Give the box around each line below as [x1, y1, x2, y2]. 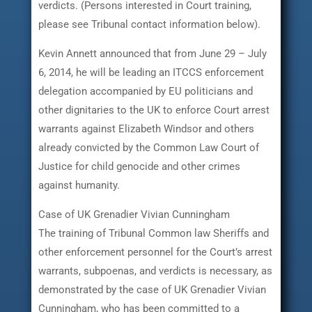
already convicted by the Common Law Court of [38, 141, 259, 154]
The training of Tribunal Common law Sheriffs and [38, 226, 269, 240]
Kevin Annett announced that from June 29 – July [38, 47, 267, 60]
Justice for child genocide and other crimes [38, 159, 240, 173]
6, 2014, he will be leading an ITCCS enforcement [38, 65, 264, 79]
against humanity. [38, 178, 120, 192]
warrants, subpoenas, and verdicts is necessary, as [38, 264, 272, 277]
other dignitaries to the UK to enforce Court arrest [38, 103, 270, 116]
